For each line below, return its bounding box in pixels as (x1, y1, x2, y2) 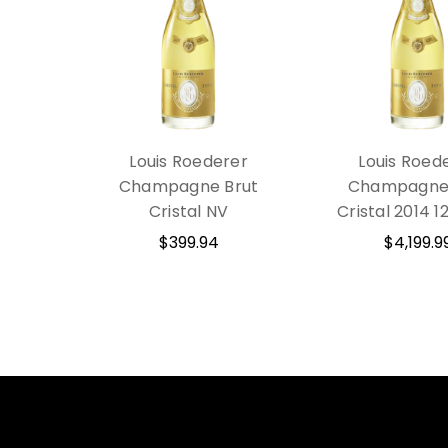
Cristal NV (148, 199, 229, 223)
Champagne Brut (118, 174, 259, 198)
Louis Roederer (129, 149, 248, 173)
